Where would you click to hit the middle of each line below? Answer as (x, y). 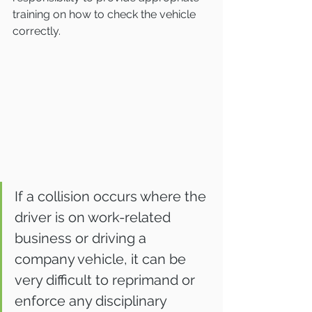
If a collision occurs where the (112, 197)
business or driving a (82, 239)
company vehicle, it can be (102, 259)
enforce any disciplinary (92, 301)
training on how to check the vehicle (106, 15)
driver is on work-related (94, 218)
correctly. (37, 31)
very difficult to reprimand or (107, 280)
